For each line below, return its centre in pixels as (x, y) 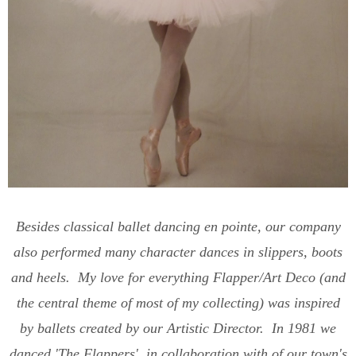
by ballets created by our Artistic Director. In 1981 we (178, 328)
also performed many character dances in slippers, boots (178, 252)
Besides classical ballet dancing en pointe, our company (178, 226)
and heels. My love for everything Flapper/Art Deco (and (178, 277)
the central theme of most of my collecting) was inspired (178, 302)
